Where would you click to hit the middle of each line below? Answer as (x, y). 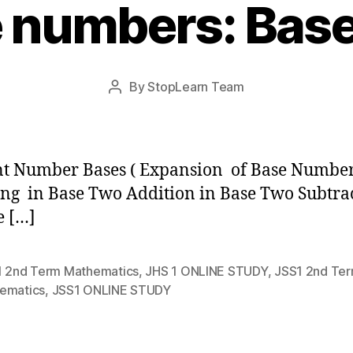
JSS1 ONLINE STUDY (111, 290)
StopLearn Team (196, 87)
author (133, 107)
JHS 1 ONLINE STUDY (206, 271)
